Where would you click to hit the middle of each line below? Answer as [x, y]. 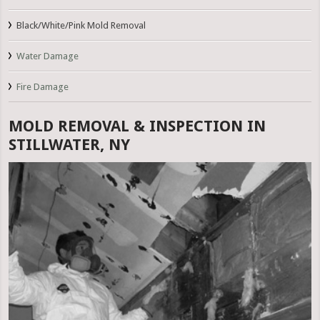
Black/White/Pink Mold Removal [81, 26]
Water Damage [48, 56]
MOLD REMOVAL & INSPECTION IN [137, 126]
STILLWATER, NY [70, 145]
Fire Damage [43, 87]
